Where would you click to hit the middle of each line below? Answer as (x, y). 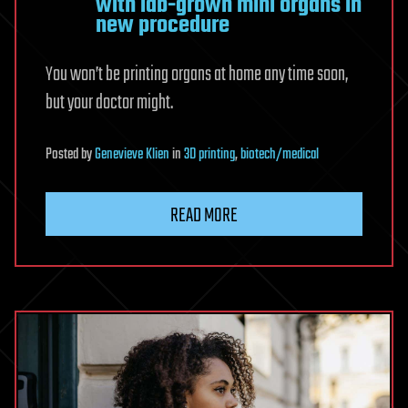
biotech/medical (280, 154)
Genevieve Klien (132, 154)
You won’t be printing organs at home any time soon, (197, 74)
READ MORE (204, 215)
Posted (63, 154)
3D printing (209, 154)
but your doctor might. (109, 102)
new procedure (163, 25)
